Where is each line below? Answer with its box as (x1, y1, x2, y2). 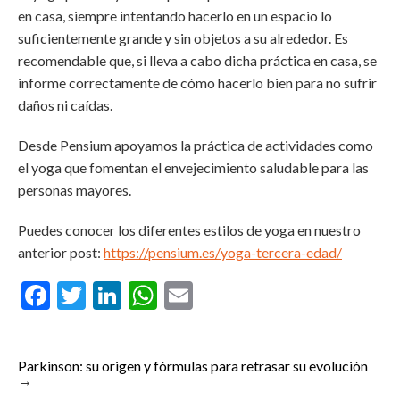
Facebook (50, 278, 168, 313)
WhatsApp (157, 278, 289, 313)
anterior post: (18, 244, 104, 262)
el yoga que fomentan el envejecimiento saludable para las (18, 159, 369, 177)
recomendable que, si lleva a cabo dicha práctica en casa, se (18, 52, 377, 70)
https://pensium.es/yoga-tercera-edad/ (104, 244, 342, 262)
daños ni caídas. (18, 96, 112, 114)
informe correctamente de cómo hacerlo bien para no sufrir (18, 74, 377, 92)
